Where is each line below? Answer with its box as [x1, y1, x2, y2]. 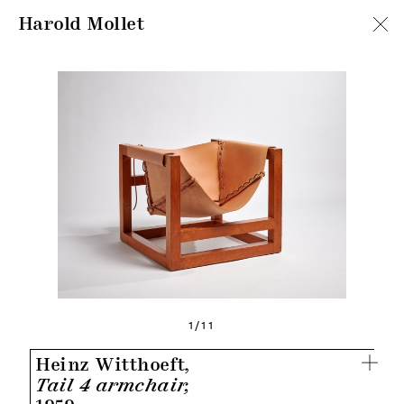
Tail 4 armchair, [35, 376, 192, 395]
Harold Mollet [18, 14, 146, 33]
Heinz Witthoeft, [35, 355, 190, 374]
